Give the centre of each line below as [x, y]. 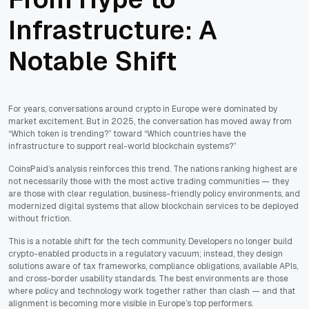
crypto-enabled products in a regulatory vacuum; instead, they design [146, 254]
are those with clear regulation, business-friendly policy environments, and [154, 194]
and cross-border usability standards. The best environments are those [148, 279]
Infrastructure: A [113, 30]
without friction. [40, 219]
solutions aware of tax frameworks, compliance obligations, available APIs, [153, 267]
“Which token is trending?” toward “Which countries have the [127, 134]
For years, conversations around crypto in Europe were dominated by [143, 109]
